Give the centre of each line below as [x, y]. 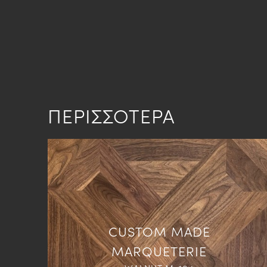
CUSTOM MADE [159, 231]
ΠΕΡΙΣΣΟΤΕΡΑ [111, 115]
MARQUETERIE [159, 250]
